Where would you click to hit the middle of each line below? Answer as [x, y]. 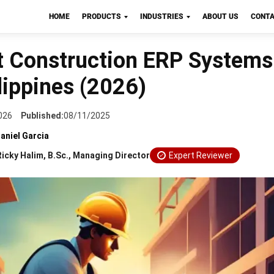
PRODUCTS [101, 17]
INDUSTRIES [161, 17]
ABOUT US [220, 17]
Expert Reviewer [201, 155]
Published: [42, 116]
